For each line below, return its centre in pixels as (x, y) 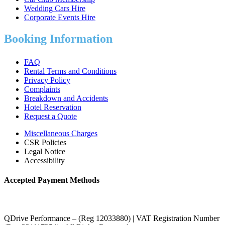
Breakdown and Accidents (66, 98)
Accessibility (44, 161)
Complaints (42, 89)
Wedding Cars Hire (55, 9)
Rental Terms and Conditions (70, 71)
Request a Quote (50, 117)
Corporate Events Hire (60, 18)
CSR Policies (45, 143)
